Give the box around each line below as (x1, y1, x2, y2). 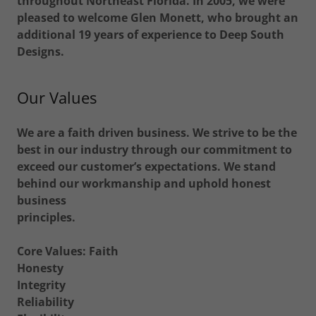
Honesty (17, 260, 63, 276)
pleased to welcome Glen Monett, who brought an (17, 10, 298, 25)
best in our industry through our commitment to (17, 142, 292, 157)
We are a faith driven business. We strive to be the (17, 125, 297, 140)
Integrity (17, 277, 66, 293)
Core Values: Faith (17, 243, 119, 259)
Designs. (17, 44, 64, 59)
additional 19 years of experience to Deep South (17, 27, 284, 42)
